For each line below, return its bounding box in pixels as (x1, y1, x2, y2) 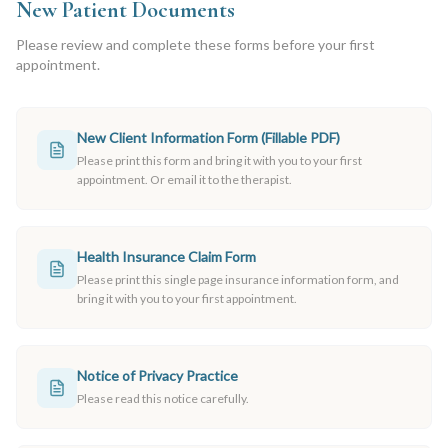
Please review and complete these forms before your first (16, 36, 375, 53)
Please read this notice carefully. (77, 391, 249, 406)
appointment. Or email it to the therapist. (77, 172, 292, 187)
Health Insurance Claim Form (77, 248, 256, 265)
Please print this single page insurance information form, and (77, 272, 399, 287)
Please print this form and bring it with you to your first (77, 153, 362, 168)
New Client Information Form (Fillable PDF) (77, 129, 340, 146)
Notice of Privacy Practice (77, 367, 238, 384)
